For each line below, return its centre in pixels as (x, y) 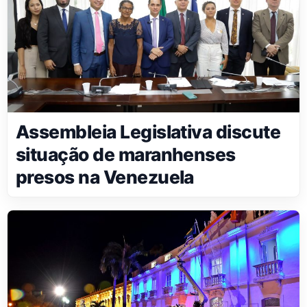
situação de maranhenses (126, 155)
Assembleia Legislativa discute (148, 132)
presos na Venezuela (105, 177)
